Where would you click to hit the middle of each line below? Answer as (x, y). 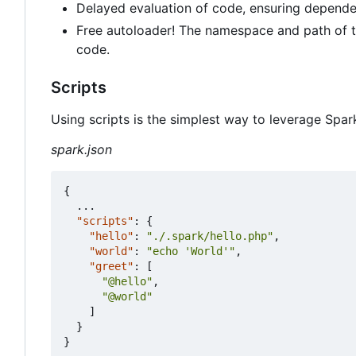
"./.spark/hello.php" (210, 236)
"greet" (111, 267)
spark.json (81, 150)
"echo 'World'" (191, 252)
